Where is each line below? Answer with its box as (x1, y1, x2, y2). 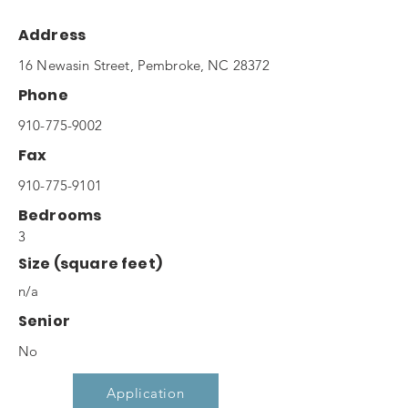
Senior (18, 311, 70, 331)
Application (107, 383, 185, 402)
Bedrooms (18, 205, 102, 226)
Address (18, 25, 87, 46)
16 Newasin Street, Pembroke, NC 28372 (18, 56, 270, 74)
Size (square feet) (18, 253, 162, 274)
